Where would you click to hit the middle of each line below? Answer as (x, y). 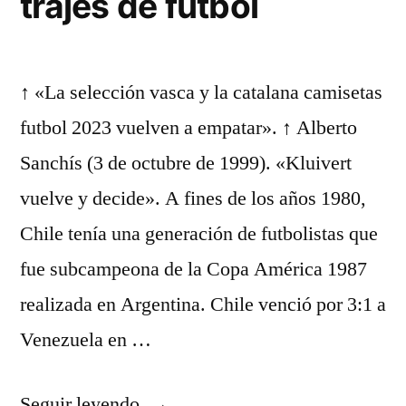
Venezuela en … (86, 340)
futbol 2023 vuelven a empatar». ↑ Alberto (188, 128)
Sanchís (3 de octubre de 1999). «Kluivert (186, 163)
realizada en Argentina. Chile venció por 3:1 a (203, 304)
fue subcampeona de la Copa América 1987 (193, 269)
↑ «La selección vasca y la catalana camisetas (201, 92)
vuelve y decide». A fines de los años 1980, (193, 198)
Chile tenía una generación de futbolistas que (199, 234)
